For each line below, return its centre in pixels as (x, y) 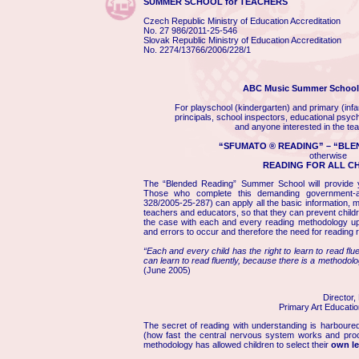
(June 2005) (167, 270)
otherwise (328, 155)
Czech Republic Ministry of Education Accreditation (242, 21)
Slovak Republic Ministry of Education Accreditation (242, 40)
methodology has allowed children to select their (237, 344)
